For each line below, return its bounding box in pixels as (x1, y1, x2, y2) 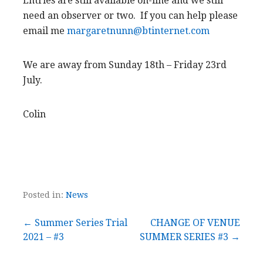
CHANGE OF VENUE (150, 217, 240, 229)
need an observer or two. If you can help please (23, 10, 238, 22)
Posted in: (23, 190, 66, 200)
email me (23, 25, 67, 37)
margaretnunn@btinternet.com (67, 25, 210, 37)
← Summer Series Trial (23, 217, 127, 229)
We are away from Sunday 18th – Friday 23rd (23, 59, 227, 71)
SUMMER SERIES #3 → (140, 231, 240, 243)
